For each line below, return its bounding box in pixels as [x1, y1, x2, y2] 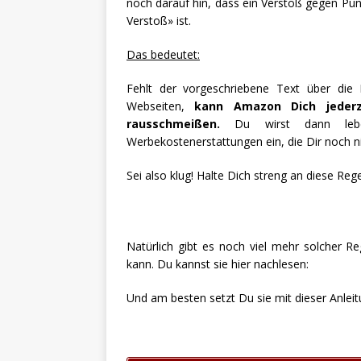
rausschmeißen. [127, 116, 220, 132]
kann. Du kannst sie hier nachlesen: [127, 256, 309, 272]
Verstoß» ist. [127, 13, 191, 29]
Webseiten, [127, 98, 195, 114]
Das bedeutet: [127, 47, 200, 63]
